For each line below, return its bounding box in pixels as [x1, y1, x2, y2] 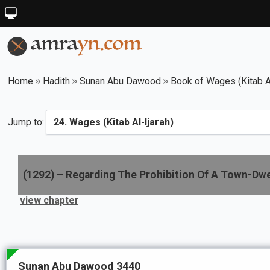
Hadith [43, 75, 70, 87]
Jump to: [8, 116, 44, 128]
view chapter [20, 195, 78, 206]
